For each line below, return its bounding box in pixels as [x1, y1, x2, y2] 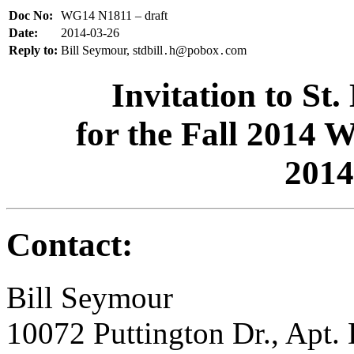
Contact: [6, 225, 133, 263]
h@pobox [169, 43, 219, 57]
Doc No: [9, 9, 53, 22]
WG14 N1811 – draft [61, 9, 168, 22]
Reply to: [9, 43, 58, 57]
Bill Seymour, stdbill [61, 43, 163, 57]
